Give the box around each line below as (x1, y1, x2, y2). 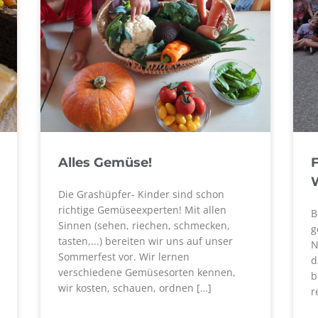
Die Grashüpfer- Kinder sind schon (57, 187, 224, 201)
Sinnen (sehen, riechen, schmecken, (57, 219, 230, 232)
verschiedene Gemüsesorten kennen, (57, 265, 236, 279)
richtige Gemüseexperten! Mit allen (57, 203, 226, 216)
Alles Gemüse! (57, 155, 152, 170)
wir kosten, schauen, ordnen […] (57, 281, 212, 295)
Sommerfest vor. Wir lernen (57, 250, 190, 263)
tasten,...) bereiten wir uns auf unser (57, 234, 233, 248)
